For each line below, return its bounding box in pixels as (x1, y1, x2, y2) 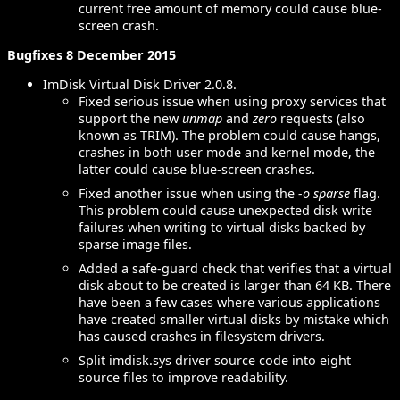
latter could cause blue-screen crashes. (79, 161, 315, 179)
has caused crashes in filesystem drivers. (79, 328, 325, 346)
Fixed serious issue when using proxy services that (79, 93, 386, 111)
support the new (79, 110, 182, 128)
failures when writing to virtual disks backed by (79, 219, 365, 237)
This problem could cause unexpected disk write (79, 202, 372, 220)
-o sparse (298, 185, 350, 203)
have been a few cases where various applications (79, 294, 380, 312)
